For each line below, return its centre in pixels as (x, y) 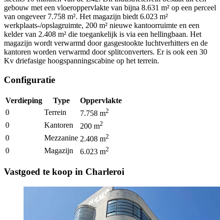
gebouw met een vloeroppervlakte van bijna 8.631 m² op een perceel (110, 8)
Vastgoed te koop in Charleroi (64, 172)
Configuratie (29, 80)
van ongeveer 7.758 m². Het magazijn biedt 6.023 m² (86, 17)
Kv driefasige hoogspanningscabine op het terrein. (82, 61)
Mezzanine (61, 137)
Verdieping (24, 100)
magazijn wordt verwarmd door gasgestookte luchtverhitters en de (106, 43)
